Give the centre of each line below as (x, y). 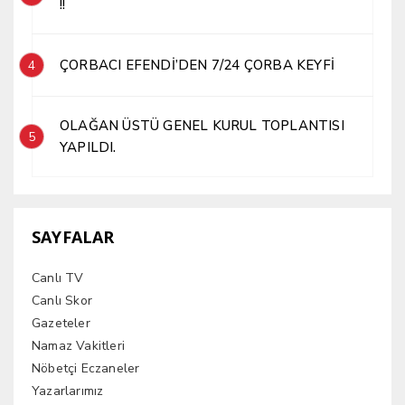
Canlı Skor (62, 300)
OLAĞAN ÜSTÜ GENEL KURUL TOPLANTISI (202, 125)
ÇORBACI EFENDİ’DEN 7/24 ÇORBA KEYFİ (197, 65)
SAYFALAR (73, 236)
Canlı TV (58, 278)
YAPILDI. (88, 147)
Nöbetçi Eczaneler (86, 368)
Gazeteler (61, 323)
